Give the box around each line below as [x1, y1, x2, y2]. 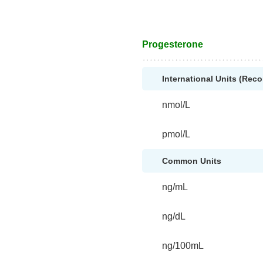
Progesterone [142, 39, 203, 49]
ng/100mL [162, 241, 204, 251]
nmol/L [162, 100, 191, 110]
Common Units [162, 156, 222, 166]
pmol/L [162, 129, 191, 139]
